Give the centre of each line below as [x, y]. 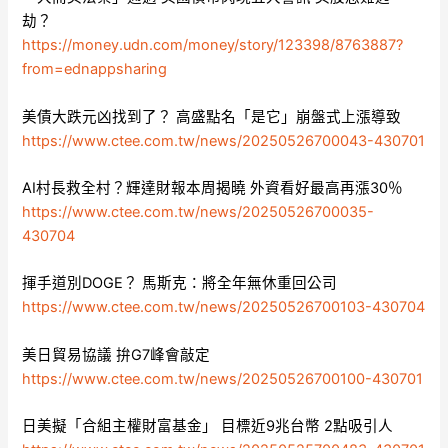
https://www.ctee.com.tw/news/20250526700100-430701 [223, 378]
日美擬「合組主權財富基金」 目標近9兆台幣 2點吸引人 [208, 426]
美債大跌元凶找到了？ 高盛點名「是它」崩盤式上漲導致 [212, 116]
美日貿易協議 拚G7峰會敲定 [116, 354]
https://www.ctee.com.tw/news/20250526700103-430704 [224, 307]
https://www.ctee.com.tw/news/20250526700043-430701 [224, 140]
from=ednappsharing [95, 69]
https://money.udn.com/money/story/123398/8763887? [213, 45]
